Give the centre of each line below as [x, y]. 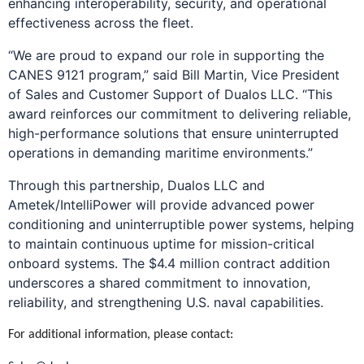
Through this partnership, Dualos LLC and [136, 186]
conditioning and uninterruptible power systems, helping [181, 225]
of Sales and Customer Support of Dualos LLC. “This [170, 95]
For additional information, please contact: [121, 335]
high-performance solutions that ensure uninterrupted [173, 134]
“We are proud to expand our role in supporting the [166, 56]
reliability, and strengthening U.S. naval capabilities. [166, 303]
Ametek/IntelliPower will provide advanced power [161, 205]
